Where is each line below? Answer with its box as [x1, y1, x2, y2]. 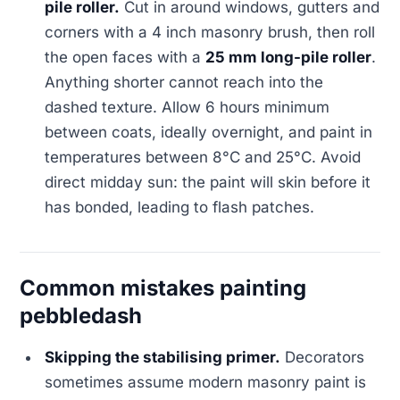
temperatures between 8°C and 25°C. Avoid [45, 148, 362, 167]
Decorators [280, 348, 365, 367]
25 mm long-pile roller [205, 48, 372, 67]
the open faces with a [45, 48, 206, 67]
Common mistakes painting [20, 275, 306, 302]
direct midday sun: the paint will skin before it [45, 173, 371, 192]
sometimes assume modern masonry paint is [45, 373, 367, 392]
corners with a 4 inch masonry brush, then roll [45, 23, 376, 42]
